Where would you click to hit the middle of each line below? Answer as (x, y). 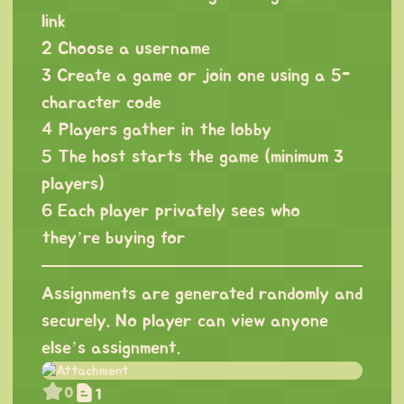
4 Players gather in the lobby (156, 129)
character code (101, 102)
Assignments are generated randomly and (202, 294)
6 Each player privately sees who (171, 211)
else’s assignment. (111, 348)
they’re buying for (114, 238)
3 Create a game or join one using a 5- (196, 75)
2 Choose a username (126, 48)
